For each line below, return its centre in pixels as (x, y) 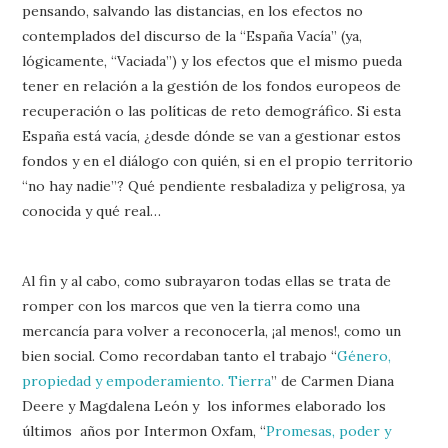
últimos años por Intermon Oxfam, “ (144, 430)
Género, (364, 355)
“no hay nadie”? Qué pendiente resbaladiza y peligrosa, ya (214, 185)
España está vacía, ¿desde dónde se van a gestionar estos (212, 135)
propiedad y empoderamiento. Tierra (147, 380)
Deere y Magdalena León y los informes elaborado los (204, 405)
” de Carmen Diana (333, 380)
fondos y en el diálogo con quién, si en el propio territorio (218, 160)
